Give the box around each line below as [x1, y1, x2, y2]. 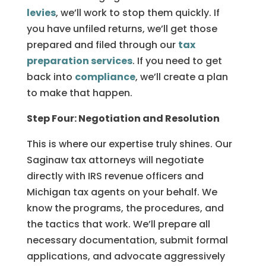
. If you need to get [132, 54, 222, 68]
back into [26, 70, 75, 84]
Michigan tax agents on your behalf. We [26, 185, 217, 199]
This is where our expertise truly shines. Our [26, 137, 232, 151]
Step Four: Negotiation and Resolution [26, 112, 220, 125]
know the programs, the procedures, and [26, 201, 224, 215]
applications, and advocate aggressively [26, 249, 225, 263]
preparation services [26, 54, 132, 68]
